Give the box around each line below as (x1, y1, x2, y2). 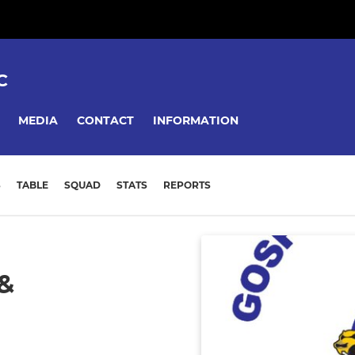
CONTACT (77, 113, 134, 128)
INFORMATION (153, 113, 239, 128)
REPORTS (163, 179, 211, 192)
